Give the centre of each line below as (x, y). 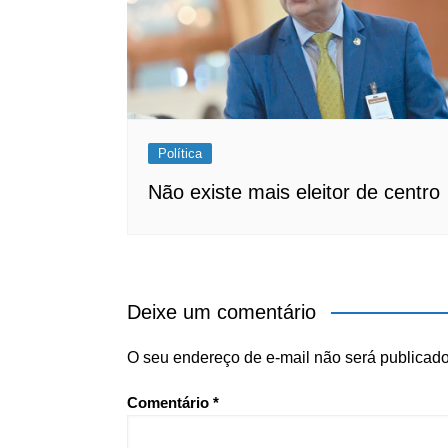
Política (180, 153)
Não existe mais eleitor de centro (294, 191)
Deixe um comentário (221, 311)
